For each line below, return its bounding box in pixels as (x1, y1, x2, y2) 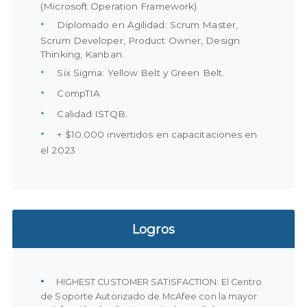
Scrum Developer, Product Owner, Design (40, 35, 240, 47)
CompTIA (54, 88, 101, 99)
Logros (132, 221, 175, 237)
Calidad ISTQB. (54, 108, 127, 120)
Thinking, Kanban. (40, 49, 124, 60)
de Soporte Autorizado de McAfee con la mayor (40, 291, 258, 302)
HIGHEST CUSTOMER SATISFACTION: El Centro (53, 277, 262, 288)
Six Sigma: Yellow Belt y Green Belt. (54, 67, 225, 79)
